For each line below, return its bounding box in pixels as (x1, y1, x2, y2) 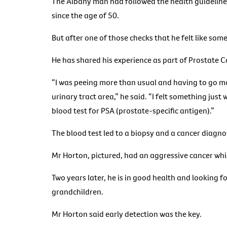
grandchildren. (52, 186, 103, 197)
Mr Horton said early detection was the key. (52, 209, 202, 219)
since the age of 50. (52, 10, 119, 21)
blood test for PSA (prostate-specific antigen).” (52, 105, 214, 116)
